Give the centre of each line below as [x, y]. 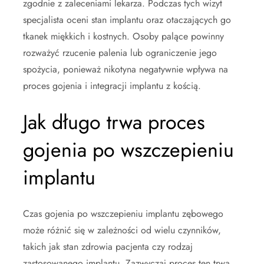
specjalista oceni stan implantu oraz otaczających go [127, 19]
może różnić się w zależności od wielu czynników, [122, 230]
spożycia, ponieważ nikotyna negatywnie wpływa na [126, 69]
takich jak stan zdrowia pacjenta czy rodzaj [108, 246]
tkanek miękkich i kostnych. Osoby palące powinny [123, 36]
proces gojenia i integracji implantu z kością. [112, 85]
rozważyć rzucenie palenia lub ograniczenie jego [120, 52]
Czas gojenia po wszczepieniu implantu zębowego [123, 213]
